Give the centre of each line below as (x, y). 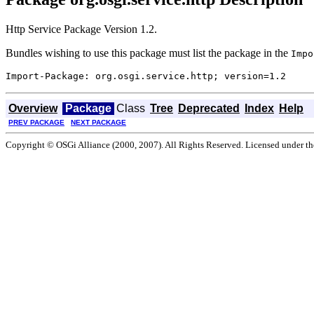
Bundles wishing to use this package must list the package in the (148, 53)
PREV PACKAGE (36, 122)
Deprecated (209, 108)
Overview (33, 108)
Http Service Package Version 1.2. (81, 29)
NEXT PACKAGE (98, 122)
